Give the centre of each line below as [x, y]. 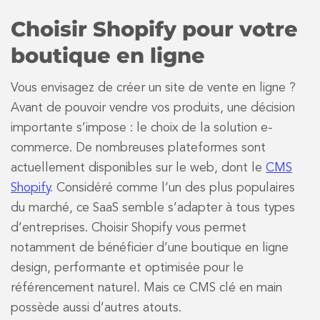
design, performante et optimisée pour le [127, 269]
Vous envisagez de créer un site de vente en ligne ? [153, 89]
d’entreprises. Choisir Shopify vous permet [129, 229]
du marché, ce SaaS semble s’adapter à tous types [153, 209]
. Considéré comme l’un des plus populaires [172, 189]
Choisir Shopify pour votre [154, 29]
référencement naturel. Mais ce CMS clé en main [146, 289]
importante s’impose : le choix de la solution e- [142, 129]
